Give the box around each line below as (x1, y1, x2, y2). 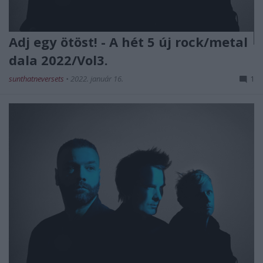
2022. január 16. (70, 73, 123, 85)
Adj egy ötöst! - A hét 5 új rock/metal (9, 33, 248, 51)
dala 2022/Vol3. (9, 51, 108, 69)
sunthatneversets (9, 73, 66, 85)
